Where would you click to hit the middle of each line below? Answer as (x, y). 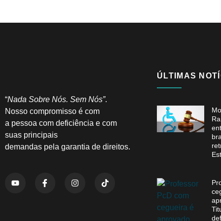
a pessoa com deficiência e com (61, 123)
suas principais (31, 135)
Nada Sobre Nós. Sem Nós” (56, 100)
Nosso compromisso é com (52, 111)
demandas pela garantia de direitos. (68, 147)
